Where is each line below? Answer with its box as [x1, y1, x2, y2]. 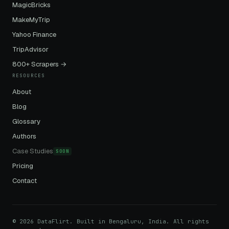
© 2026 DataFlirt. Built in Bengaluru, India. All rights [12, 218, 209, 225]
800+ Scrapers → [12, 60, 67, 69]
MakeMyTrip [12, 15, 50, 25]
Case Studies [12, 146, 53, 155]
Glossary [12, 117, 40, 126]
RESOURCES [12, 72, 45, 79]
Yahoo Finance [12, 30, 56, 39]
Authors [12, 132, 36, 141]
